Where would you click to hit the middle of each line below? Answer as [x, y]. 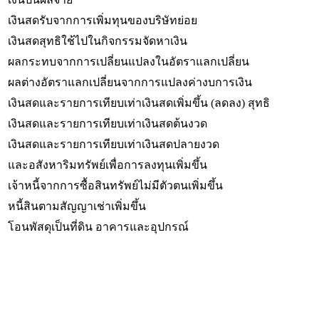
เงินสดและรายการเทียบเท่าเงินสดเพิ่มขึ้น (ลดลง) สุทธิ [139, 103]
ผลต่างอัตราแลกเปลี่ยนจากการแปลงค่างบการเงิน [130, 82]
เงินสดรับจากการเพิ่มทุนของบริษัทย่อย [108, 20]
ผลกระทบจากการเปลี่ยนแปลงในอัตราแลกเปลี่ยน [129, 61]
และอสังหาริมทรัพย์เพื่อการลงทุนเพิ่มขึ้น [108, 164]
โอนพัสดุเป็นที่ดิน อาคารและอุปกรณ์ [98, 226]
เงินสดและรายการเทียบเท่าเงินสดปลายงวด [114, 144]
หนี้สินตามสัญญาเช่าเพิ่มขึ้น [77, 206]
